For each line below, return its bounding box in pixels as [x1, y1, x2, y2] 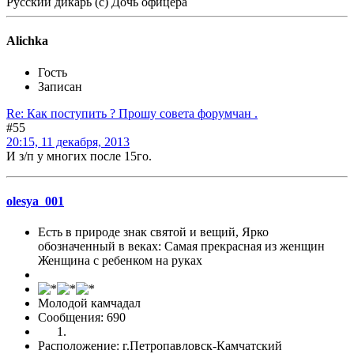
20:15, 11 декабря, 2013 [6, 134, 130, 149]
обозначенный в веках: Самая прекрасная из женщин [38, 239, 325, 254]
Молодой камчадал [38, 296, 141, 311]
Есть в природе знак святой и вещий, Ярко [38, 225, 269, 239]
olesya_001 [6, 194, 64, 208]
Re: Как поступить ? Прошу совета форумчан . [6, 106, 258, 120]
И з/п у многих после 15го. [6, 149, 152, 163]
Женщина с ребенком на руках [38, 254, 202, 268]
